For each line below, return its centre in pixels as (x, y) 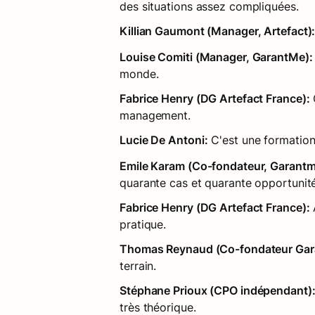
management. (155, 115)
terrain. (138, 265)
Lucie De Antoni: (164, 140)
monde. (139, 73)
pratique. (143, 224)
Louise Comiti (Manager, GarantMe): (216, 57)
